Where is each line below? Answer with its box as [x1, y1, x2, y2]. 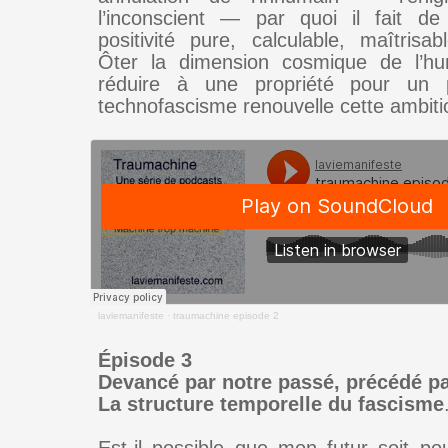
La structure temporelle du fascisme [98, 393, 444, 415]
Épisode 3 [98, 349, 192, 371]
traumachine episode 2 [173, 310, 279, 321]
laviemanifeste [98, 310, 164, 321]
